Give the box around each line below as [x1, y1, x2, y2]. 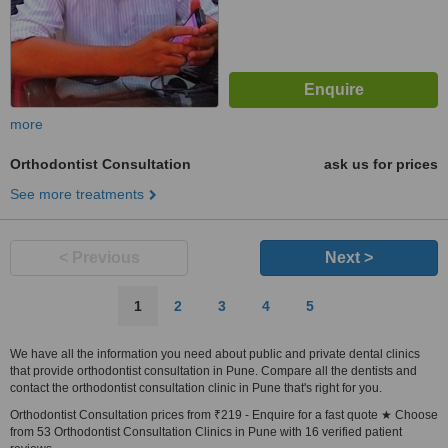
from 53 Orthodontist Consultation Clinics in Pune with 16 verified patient [10, 425, 402, 439]
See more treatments [10, 186, 144, 202]
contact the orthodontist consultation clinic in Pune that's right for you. [10, 381, 382, 395]
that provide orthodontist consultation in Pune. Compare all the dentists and [10, 364, 417, 378]
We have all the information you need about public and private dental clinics [10, 347, 420, 361]
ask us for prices [324, 156, 438, 172]
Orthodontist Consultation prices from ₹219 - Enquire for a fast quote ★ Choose [10, 408, 438, 422]
